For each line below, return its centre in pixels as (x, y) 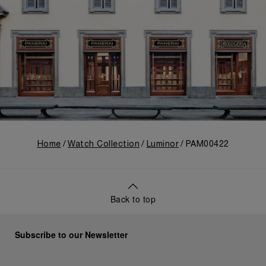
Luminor (162, 145)
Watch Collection (104, 145)
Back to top (133, 199)
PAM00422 (207, 145)
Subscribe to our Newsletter (71, 235)
